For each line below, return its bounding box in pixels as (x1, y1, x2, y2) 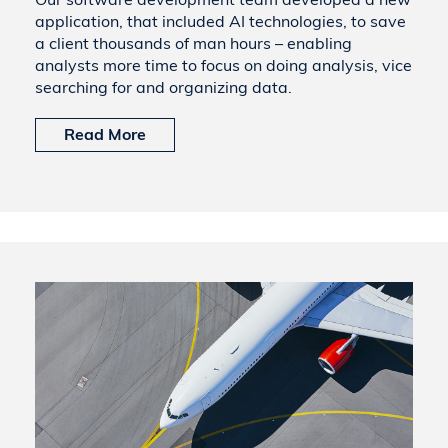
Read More (64, 124, 146, 144)
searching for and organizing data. (35, 77, 292, 97)
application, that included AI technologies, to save (35, 11, 406, 31)
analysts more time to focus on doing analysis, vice (35, 55, 412, 75)
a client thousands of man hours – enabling (35, 33, 352, 53)
